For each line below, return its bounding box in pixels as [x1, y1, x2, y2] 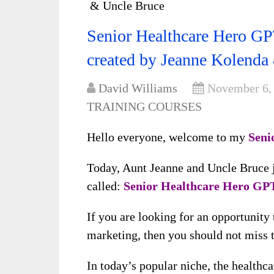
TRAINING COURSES [87, 100, 202, 113]
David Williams [98, 81, 177, 95]
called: [87, 179, 124, 193]
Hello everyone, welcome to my [87, 130, 248, 144]
